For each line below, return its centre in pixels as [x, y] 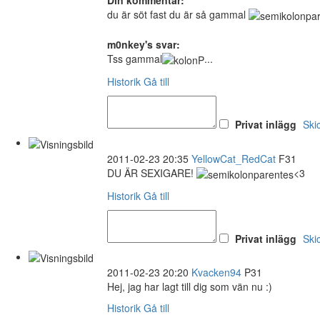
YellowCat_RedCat [234, 158]
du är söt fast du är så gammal [178, 14]
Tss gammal [135, 59]
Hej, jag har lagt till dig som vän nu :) [190, 287]
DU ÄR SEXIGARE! [152, 172]
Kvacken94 [216, 272]
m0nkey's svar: [144, 45]
